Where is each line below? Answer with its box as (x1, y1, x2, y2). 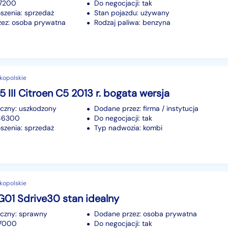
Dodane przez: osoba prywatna (94, 209, 197, 218)
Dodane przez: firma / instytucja (94, 103, 198, 113)
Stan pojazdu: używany (94, 8, 169, 17)
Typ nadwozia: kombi (94, 123, 162, 132)
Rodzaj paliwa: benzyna (94, 17, 170, 27)
